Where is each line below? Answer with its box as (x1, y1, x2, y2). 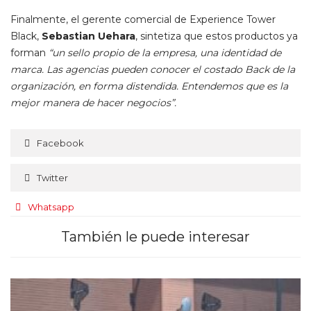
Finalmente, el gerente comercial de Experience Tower (10, 13, 276, 26)
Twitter (37, 172, 68, 184)
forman (10, 47, 49, 60)
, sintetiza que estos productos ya (135, 30, 298, 43)
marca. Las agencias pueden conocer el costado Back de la (10, 63, 295, 76)
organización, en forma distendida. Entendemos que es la (10, 80, 288, 93)
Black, (10, 30, 42, 43)
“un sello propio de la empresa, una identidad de (49, 47, 281, 60)
